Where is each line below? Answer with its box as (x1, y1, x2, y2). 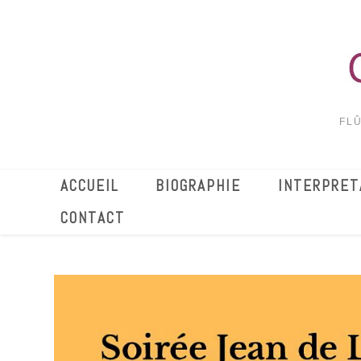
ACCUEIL (60, 176, 119, 196)
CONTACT (60, 208, 126, 228)
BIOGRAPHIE (156, 176, 242, 196)
